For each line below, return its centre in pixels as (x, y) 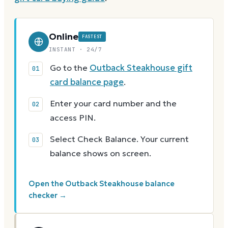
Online (64, 37)
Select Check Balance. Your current (119, 139)
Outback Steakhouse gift (141, 68)
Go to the (70, 68)
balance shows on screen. (101, 154)
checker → (48, 196)
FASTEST (92, 37)
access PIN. (73, 118)
